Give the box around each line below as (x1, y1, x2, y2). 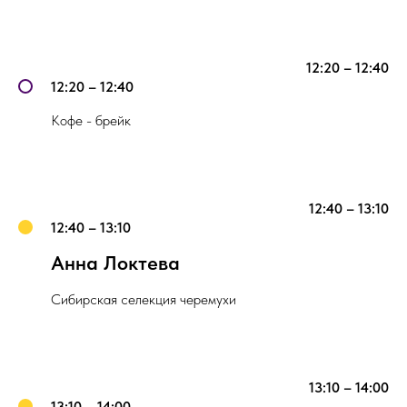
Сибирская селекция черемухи (51, 291, 236, 308)
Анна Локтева (51, 251, 180, 274)
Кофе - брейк (51, 112, 131, 129)
